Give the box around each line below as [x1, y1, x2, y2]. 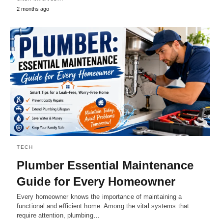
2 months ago [17, 6, 49, 12]
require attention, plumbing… [17, 211, 100, 219]
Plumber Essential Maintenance [17, 158, 193, 172]
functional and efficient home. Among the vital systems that [17, 202, 189, 210]
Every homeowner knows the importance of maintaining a [17, 192, 182, 200]
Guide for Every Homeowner [17, 174, 175, 188]
